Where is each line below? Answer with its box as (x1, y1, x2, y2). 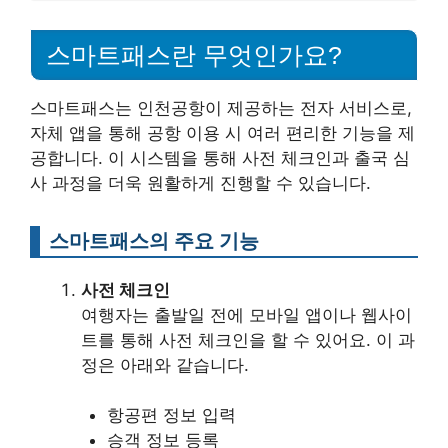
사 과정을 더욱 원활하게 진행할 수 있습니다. (30, 172, 371, 193)
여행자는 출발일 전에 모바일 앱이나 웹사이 (81, 304, 412, 325)
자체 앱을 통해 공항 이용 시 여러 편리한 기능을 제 (30, 122, 415, 143)
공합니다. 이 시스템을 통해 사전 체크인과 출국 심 (30, 147, 410, 168)
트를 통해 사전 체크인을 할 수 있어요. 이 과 (81, 329, 415, 350)
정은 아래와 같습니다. (81, 354, 249, 375)
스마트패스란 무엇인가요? (46, 40, 342, 69)
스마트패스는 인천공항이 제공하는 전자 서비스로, (30, 97, 412, 118)
